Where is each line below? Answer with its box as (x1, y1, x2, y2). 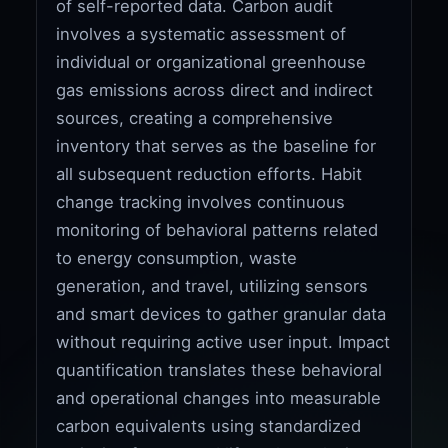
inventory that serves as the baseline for (56, 135, 377, 156)
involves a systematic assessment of (56, 23, 347, 44)
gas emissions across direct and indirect (56, 79, 374, 100)
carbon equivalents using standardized (56, 415, 362, 436)
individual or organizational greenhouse (56, 51, 367, 72)
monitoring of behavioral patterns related (56, 219, 379, 240)
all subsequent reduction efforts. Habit (56, 163, 363, 184)
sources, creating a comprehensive (56, 107, 334, 128)
